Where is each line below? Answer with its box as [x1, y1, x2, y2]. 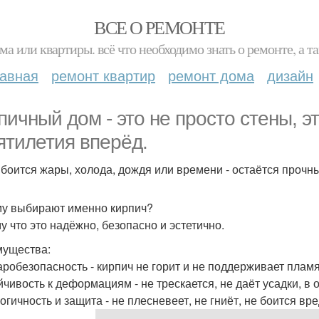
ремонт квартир [51, 65, 155, 85]
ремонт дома [168, 65, 254, 85]
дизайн [267, 65, 313, 85]
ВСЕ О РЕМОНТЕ [94, 15, 225, 39]
